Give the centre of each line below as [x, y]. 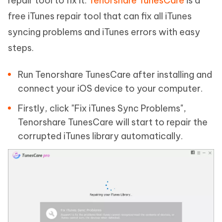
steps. [21, 48]
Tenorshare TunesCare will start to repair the [113, 122]
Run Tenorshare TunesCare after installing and [115, 75]
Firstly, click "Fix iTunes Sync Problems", [102, 109]
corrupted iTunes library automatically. [100, 136]
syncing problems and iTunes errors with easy [104, 32]
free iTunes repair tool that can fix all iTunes [100, 16]
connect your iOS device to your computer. [110, 89]
